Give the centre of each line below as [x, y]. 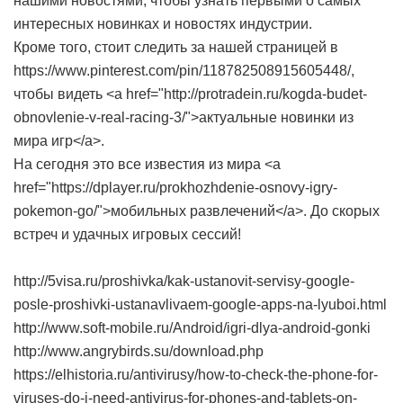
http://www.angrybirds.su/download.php [139, 351]
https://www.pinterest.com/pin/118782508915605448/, [184, 71]
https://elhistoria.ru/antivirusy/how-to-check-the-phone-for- [196, 375]
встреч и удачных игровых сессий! [127, 234]
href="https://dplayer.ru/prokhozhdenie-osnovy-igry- [175, 188]
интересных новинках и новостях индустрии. [163, 24]
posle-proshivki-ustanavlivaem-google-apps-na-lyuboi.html [200, 304]
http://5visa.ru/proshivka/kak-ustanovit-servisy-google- [184, 281]
